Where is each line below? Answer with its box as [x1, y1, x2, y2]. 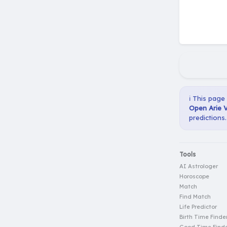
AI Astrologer [179, 163, 218, 170]
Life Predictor [179, 203, 217, 211]
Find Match [179, 193, 211, 201]
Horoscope [179, 173, 209, 180]
